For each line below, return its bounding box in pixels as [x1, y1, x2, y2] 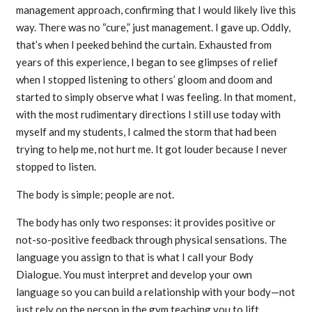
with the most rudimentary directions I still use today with [15, 108, 281, 121]
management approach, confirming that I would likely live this [15, 3, 296, 17]
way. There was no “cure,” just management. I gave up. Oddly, [15, 21, 290, 34]
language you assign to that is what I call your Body [15, 251, 253, 264]
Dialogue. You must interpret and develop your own [15, 268, 252, 281]
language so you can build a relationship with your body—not [15, 286, 295, 299]
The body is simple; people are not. [15, 188, 174, 201]
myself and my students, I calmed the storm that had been [15, 125, 276, 139]
